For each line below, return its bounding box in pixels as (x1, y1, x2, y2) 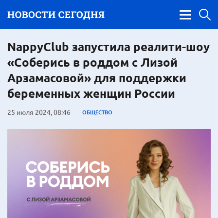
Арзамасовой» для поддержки (7, 70, 186, 85)
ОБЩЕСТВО (82, 108, 112, 116)
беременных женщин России (7, 86, 175, 101)
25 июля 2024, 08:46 (7, 108, 71, 116)
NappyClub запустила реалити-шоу (7, 39, 210, 54)
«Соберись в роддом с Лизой (7, 54, 178, 70)
